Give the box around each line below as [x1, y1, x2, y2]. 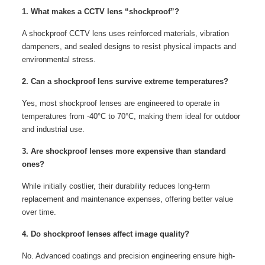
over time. [21, 207, 56, 216]
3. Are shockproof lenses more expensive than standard [21, 146, 226, 156]
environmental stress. [21, 54, 96, 64]
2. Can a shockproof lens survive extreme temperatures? [21, 76, 228, 86]
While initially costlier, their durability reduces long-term [21, 181, 210, 190]
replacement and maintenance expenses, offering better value [21, 194, 233, 203]
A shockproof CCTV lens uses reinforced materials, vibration [21, 28, 229, 38]
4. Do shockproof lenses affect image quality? [21, 229, 189, 238]
